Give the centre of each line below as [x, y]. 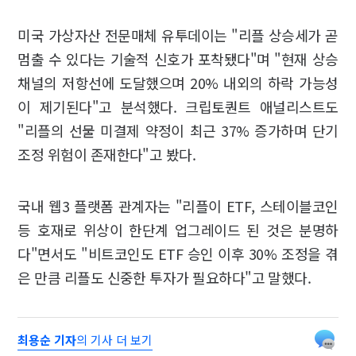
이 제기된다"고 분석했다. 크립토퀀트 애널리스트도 [178, 106]
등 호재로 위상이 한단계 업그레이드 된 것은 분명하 [178, 229]
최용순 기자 [47, 339]
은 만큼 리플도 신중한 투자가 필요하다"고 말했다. [164, 277]
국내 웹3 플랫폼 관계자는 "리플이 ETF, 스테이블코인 [178, 205]
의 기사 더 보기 [115, 339]
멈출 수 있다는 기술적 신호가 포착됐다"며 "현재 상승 [178, 58]
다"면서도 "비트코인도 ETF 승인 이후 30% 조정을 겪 [178, 253]
